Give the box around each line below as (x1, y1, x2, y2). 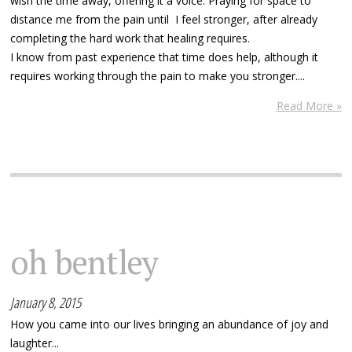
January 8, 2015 (10, 293, 82, 313)
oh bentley (10, 240, 158, 284)
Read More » (276, 98, 342, 114)
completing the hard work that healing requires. (10, 31, 251, 46)
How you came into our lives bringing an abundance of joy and (10, 317, 329, 332)
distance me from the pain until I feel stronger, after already (10, 12, 318, 27)
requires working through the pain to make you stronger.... (10, 68, 306, 84)
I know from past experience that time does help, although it (10, 49, 319, 65)
